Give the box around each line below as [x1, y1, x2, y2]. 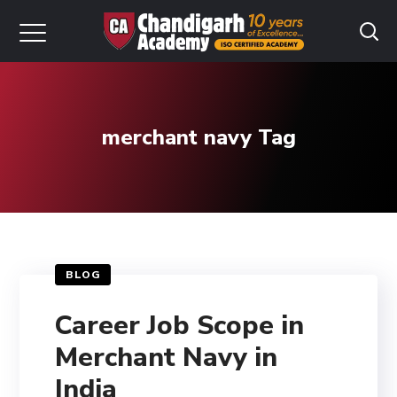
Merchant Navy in [55, 339, 278, 376]
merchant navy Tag [101, 123, 296, 152]
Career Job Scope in [55, 307, 305, 344]
